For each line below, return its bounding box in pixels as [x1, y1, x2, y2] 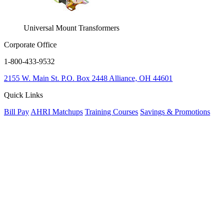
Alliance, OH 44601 [109, 74, 173, 82]
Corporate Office [4, 40, 57, 49]
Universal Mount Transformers [24, 24, 119, 32]
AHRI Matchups [31, 108, 83, 116]
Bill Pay [4, 108, 29, 116]
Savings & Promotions [140, 108, 210, 116]
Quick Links [4, 91, 43, 99]
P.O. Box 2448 [61, 74, 108, 82]
